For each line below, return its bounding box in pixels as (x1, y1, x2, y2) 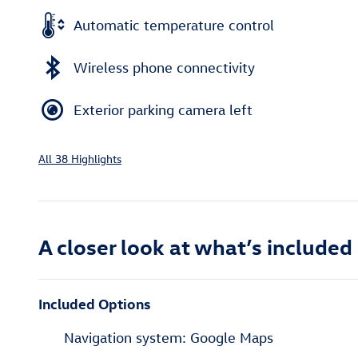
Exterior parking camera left (74, 101, 253, 118)
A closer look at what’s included (38, 233, 352, 261)
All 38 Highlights (38, 151, 121, 167)
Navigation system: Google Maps (64, 329, 273, 347)
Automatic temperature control (74, 16, 274, 34)
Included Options (38, 294, 150, 313)
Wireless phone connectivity (74, 58, 255, 76)
